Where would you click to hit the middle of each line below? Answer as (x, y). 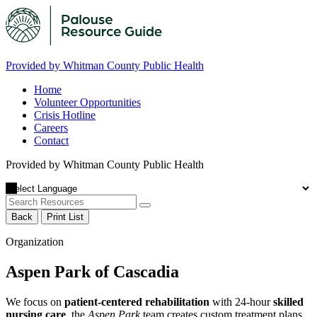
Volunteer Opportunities (87, 102)
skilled (288, 301)
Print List (65, 217)
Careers (51, 128)
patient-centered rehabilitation (137, 301)
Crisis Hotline (65, 115)
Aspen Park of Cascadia (92, 271)
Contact (51, 140)
